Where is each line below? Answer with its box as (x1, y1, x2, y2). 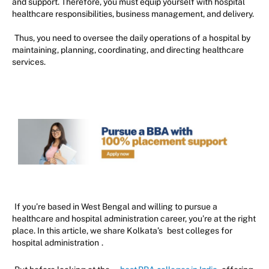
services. (12, 56, 47, 67)
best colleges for (167, 226, 232, 236)
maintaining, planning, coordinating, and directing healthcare (12, 44, 244, 55)
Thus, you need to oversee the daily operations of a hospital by (14, 32, 250, 43)
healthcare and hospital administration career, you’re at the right (12, 214, 256, 224)
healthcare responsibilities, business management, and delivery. (12, 8, 256, 19)
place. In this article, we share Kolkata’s (12, 226, 165, 236)
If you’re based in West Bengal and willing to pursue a (14, 202, 217, 212)
